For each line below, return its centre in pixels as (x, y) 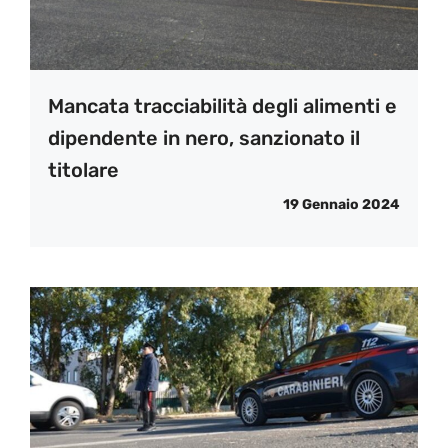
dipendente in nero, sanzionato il (204, 138)
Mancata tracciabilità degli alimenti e (222, 106)
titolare (83, 170)
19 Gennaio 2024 (341, 205)
